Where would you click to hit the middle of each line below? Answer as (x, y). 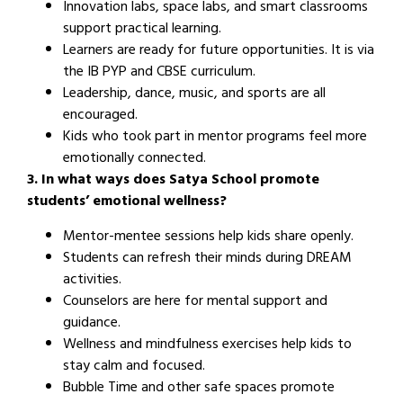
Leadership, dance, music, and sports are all (194, 95)
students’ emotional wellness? (127, 203)
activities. (92, 280)
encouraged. (100, 116)
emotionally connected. (134, 160)
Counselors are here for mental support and (195, 302)
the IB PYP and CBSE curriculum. (159, 73)
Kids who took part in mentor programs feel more (215, 138)
